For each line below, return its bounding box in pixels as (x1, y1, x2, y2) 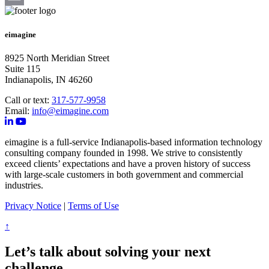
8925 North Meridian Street (5, 52, 109, 63)
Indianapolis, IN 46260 (5, 74, 92, 85)
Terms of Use (68, 200, 119, 211)
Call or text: (5, 94, 52, 105)
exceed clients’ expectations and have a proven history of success (5, 158, 250, 169)
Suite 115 (5, 63, 40, 74)
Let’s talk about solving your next (5, 243, 211, 259)
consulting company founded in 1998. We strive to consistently (5, 147, 243, 158)
